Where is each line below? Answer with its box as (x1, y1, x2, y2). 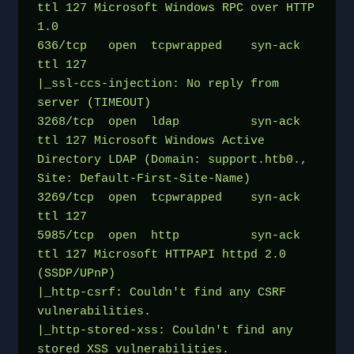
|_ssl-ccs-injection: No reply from (37, 77, 279, 91)
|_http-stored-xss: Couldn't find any (37, 323, 293, 337)
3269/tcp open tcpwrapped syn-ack (37, 190, 300, 205)
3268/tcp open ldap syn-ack (37, 115, 300, 129)
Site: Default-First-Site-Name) (37, 171, 250, 186)
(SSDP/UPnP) (37, 266, 115, 281)
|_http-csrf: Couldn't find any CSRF (37, 285, 286, 299)
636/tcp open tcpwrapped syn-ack (37, 39, 300, 53)
